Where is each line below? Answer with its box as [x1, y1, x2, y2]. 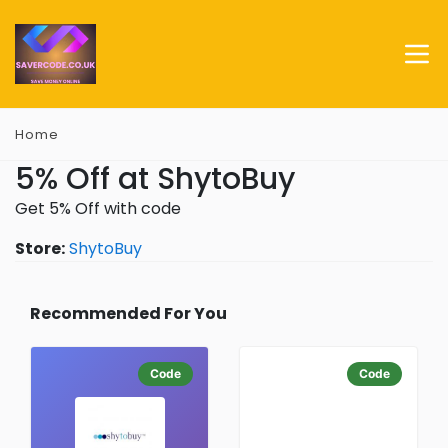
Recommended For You [30, 302, 227, 325]
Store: [15, 237, 65, 260]
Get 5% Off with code [15, 197, 181, 220]
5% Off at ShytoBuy [15, 158, 295, 200]
